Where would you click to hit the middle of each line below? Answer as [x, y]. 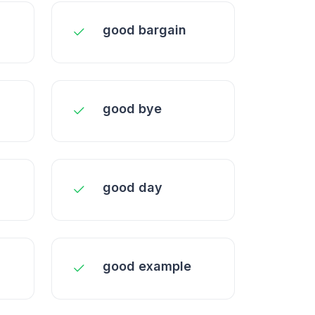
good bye [132, 109]
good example [147, 266]
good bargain [144, 30]
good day [133, 187]
